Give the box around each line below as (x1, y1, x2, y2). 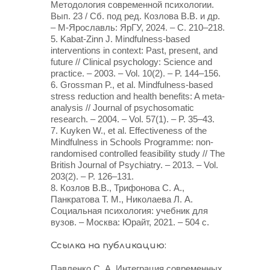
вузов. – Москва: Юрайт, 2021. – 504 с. (51, 217, 209, 227)
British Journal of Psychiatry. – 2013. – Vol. (51, 160, 218, 170)
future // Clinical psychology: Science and (51, 57, 212, 67)
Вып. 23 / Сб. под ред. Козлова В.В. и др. (51, 11, 220, 21)
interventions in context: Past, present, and (51, 45, 218, 55)
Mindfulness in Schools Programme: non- (51, 137, 213, 147)
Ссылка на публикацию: (51, 240, 166, 251)
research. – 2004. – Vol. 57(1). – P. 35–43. (51, 114, 215, 124)
